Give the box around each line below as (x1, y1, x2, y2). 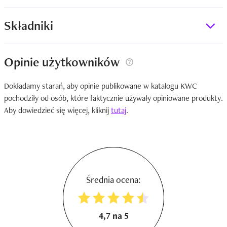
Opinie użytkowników (4, 54, 123, 70)
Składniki (4, 17, 53, 33)
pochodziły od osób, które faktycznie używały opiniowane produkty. (4, 93, 223, 103)
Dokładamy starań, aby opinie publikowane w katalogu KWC (4, 81, 197, 91)
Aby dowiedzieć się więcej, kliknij (4, 105, 111, 116)
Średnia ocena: (86, 174, 141, 185)
